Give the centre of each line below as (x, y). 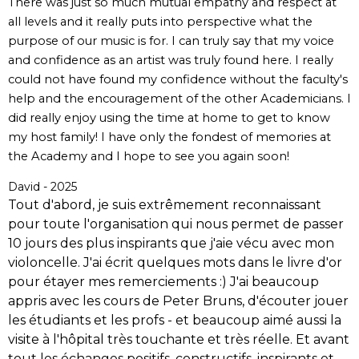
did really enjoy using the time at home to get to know (169, 118)
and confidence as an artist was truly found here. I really (171, 61)
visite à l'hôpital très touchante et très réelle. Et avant (179, 340)
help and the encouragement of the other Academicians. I (179, 99)
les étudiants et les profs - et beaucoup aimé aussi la (175, 321)
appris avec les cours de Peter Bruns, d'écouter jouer (178, 301)
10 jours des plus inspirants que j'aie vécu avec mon (171, 244)
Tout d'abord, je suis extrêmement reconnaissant (165, 205)
